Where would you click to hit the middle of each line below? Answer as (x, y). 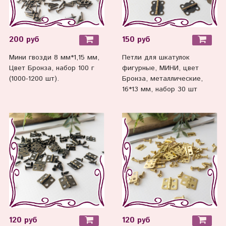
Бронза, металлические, (162, 79)
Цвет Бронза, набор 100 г (51, 68)
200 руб (24, 40)
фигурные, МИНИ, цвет (160, 68)
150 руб (136, 40)
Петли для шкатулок (156, 58)
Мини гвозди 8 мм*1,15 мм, (54, 58)
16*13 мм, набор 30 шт (159, 90)
